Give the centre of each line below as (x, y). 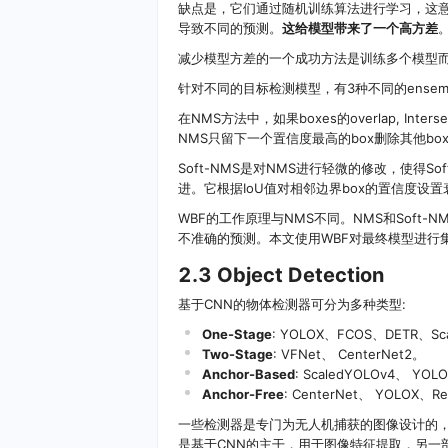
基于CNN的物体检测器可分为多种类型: (292, 304)
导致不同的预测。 (230, 28)
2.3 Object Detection (281, 275)
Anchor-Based (248, 374)
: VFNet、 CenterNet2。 (349, 354)
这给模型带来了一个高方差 (360, 28)
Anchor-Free (243, 394)
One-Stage (237, 334)
